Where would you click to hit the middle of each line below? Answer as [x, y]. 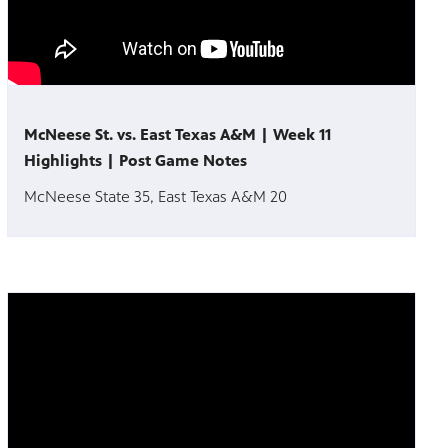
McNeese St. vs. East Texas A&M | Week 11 [178, 135]
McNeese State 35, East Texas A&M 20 [156, 197]
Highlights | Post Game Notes [136, 161]
